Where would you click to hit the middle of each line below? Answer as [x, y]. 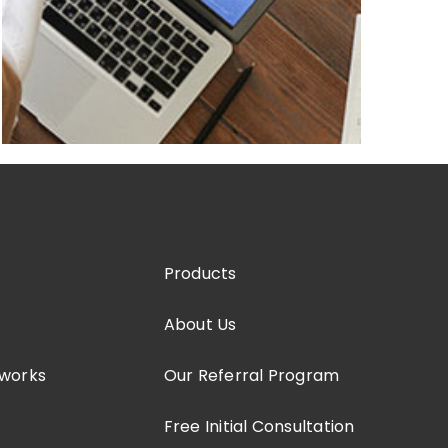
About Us [200, 324]
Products [200, 273]
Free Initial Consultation [259, 426]
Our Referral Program [251, 375]
